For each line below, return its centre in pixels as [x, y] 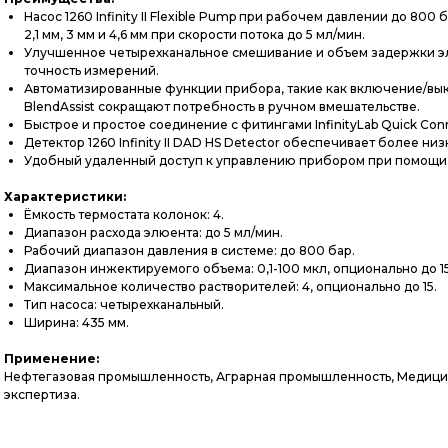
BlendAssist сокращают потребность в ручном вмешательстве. [222, 106]
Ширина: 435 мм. [76, 322]
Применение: [51, 358]
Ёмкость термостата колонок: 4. [124, 214]
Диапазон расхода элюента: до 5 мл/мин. [153, 232]
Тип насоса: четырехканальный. [124, 304]
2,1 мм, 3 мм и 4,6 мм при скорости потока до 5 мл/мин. [194, 34]
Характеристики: [65, 196]
